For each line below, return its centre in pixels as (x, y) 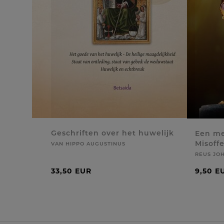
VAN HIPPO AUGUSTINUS (88, 144)
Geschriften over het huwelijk (112, 133)
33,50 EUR (71, 171)
